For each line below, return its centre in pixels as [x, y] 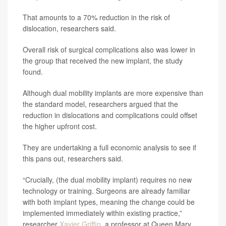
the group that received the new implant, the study [103, 61]
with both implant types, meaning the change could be [109, 202]
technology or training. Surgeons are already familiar [106, 191]
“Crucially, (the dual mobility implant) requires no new [107, 180]
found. [33, 72]
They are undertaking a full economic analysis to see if [109, 147]
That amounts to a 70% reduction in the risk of [96, 17]
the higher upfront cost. [60, 126]
